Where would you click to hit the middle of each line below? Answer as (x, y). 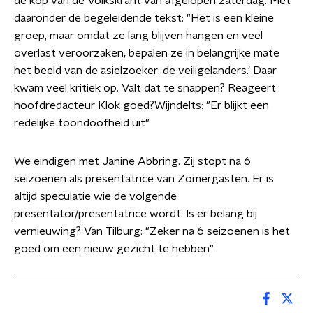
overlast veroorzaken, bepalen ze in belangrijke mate (147, 53)
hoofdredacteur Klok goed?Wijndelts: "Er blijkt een (141, 105)
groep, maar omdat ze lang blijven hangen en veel (138, 36)
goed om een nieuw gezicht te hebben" (115, 249)
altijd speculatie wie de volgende (95, 196)
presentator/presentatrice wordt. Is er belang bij (136, 214)
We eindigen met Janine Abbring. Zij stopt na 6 (132, 161)
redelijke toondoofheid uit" (82, 123)
